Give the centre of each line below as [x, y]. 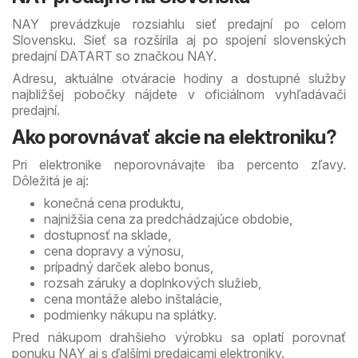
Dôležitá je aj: [50, 180]
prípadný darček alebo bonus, [129, 267]
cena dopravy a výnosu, [114, 251]
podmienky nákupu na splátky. [130, 314]
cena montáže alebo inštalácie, [133, 298]
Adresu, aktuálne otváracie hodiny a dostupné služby [179, 78]
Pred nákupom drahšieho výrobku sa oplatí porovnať [179, 337]
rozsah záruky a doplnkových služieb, [153, 282]
